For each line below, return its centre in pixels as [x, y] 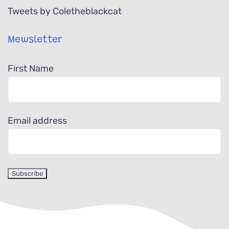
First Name [30, 68]
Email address [37, 120]
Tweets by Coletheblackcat [64, 11]
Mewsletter [35, 40]
